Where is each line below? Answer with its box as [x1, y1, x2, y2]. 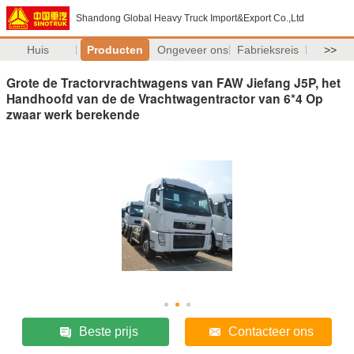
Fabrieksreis [237, 43, 299, 56]
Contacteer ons [228, 324, 314, 338]
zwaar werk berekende [6, 104, 140, 123]
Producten [86, 43, 143, 56]
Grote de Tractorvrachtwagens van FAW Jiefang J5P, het [6, 73, 341, 92]
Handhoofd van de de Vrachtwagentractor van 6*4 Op [6, 88, 323, 107]
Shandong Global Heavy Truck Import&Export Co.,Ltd [76, 13, 304, 24]
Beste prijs [78, 324, 138, 338]
